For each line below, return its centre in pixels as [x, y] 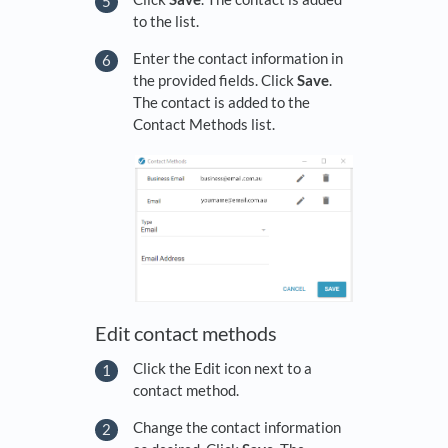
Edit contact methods [186, 333]
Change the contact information [237, 426]
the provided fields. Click [215, 79]
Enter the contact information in [238, 57]
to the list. [166, 20]
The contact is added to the [221, 101]
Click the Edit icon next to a [222, 367]
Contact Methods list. [204, 123]
